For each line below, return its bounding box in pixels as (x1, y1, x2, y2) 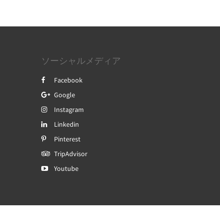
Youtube (54, 164, 79, 173)
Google (54, 90, 75, 99)
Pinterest (54, 135, 81, 143)
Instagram (54, 105, 84, 114)
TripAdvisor (54, 149, 87, 158)
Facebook (54, 76, 82, 84)
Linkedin (54, 120, 79, 129)
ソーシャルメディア (41, 55, 121, 66)
